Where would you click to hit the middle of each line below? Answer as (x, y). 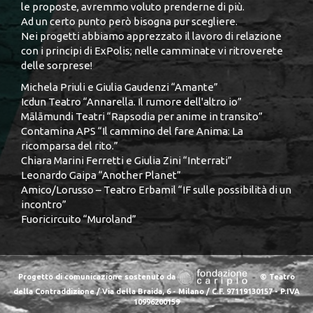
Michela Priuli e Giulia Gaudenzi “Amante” (119, 87)
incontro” (44, 205)
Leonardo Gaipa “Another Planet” (101, 175)
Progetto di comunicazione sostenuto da (98, 277)
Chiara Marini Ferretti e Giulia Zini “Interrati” (126, 161)
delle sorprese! (57, 65)
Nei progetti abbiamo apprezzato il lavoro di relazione (151, 36)
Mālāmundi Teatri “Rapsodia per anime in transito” (142, 117)
